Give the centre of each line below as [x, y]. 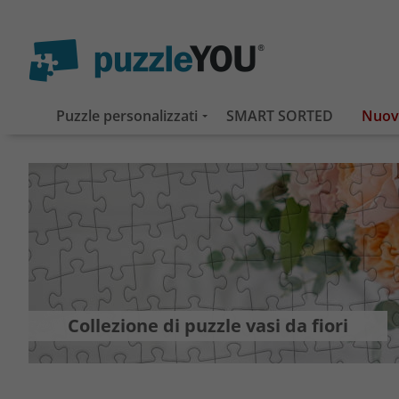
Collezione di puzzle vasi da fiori [208, 326]
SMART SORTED [280, 116]
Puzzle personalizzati [127, 116]
